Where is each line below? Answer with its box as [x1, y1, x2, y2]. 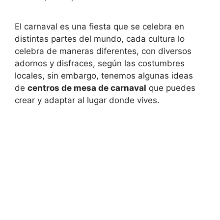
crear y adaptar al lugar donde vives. [15, 95, 160, 106]
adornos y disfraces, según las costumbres [15, 58, 185, 69]
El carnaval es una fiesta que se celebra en [15, 22, 184, 32]
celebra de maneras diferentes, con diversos [15, 46, 192, 56]
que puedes [146, 83, 195, 93]
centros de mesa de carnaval [27, 83, 146, 93]
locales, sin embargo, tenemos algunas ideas [15, 71, 193, 81]
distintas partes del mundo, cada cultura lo [15, 34, 185, 44]
